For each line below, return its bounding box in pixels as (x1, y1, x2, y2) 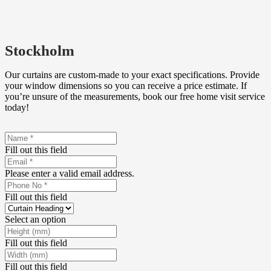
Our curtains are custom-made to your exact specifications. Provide (5, 69, 260, 80)
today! (5, 102, 29, 113)
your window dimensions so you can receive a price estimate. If (5, 80, 247, 91)
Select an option (5, 214, 66, 224)
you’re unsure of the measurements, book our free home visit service (5, 91, 265, 102)
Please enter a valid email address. (5, 168, 134, 178)
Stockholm (5, 42, 74, 59)
